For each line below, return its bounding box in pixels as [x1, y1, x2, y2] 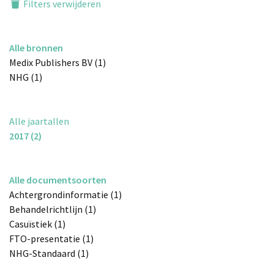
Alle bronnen [9, 42, 63, 54]
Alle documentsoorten [9, 174, 106, 187]
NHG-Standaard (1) [9, 247, 89, 260]
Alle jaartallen [9, 115, 69, 128]
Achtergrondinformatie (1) [9, 188, 122, 201]
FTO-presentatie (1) [9, 232, 94, 245]
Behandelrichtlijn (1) [9, 203, 96, 216]
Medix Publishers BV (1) [9, 56, 106, 69]
